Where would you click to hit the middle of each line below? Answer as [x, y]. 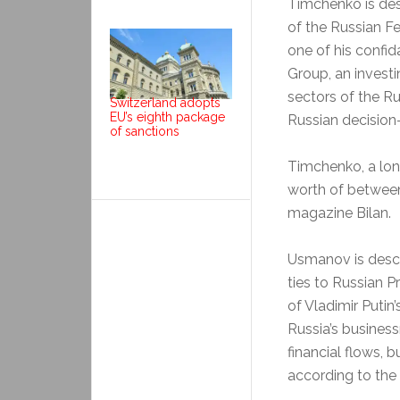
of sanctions [145, 131]
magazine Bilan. [339, 213]
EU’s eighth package [167, 117]
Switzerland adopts [165, 102]
